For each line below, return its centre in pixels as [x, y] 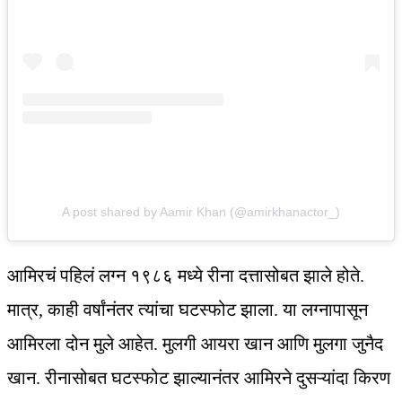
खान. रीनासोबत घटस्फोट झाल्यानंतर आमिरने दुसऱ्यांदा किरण [199, 377]
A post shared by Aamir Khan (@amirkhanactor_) [201, 211]
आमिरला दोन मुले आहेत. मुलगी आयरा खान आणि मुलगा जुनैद [195, 343]
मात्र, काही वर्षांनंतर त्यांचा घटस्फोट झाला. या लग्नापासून [188, 309]
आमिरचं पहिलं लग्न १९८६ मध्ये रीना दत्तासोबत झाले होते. [186, 275]
